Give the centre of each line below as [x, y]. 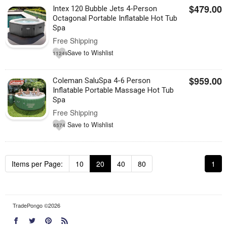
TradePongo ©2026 [36, 205]
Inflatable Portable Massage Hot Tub [113, 90]
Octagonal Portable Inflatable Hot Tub [115, 18]
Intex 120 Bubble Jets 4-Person [105, 9]
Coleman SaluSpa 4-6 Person [102, 81]
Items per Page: [37, 164]
